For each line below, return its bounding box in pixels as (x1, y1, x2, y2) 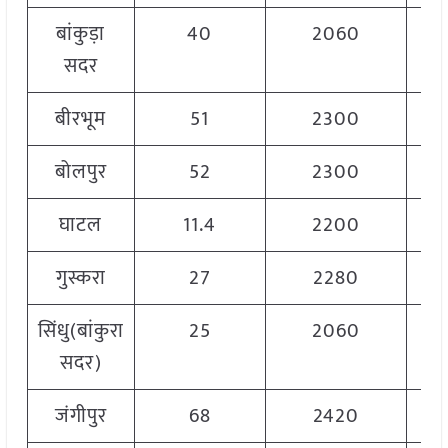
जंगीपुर (54, 399, 107, 434)
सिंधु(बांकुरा (37, 314, 124, 349)
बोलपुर (54, 155, 107, 190)
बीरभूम (55, 102, 107, 137)
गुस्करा (55, 261, 106, 296)
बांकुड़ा (56, 17, 106, 52)
